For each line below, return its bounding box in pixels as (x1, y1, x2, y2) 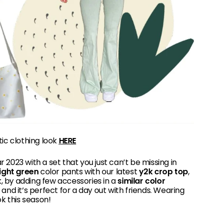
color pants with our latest (38, 166, 139, 178)
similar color (117, 175, 165, 187)
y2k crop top (138, 166, 189, 178)
